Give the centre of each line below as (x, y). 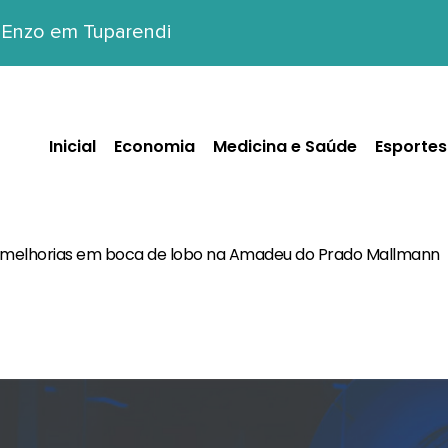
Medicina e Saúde (284, 146)
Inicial (72, 146)
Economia (154, 146)
